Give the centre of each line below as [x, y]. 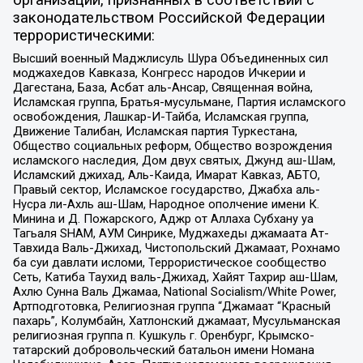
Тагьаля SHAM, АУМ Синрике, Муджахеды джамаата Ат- [171, 233]
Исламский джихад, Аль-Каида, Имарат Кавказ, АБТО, [166, 175]
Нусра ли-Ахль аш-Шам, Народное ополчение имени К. [166, 204]
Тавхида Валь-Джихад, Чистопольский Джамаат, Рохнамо [176, 248]
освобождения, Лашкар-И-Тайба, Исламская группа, [160, 116]
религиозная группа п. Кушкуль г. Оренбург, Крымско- [163, 335]
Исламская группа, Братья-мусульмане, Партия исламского [179, 102]
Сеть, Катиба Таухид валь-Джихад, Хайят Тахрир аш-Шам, [175, 277]
